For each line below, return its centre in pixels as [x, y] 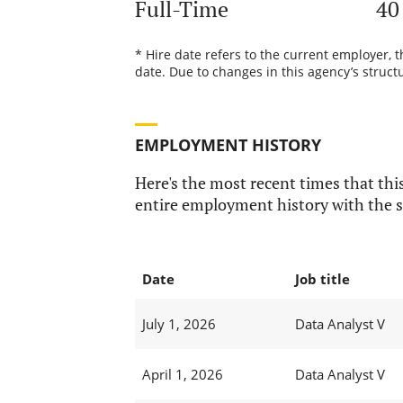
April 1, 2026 [182, 375]
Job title [322, 279]
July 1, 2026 [179, 324]
